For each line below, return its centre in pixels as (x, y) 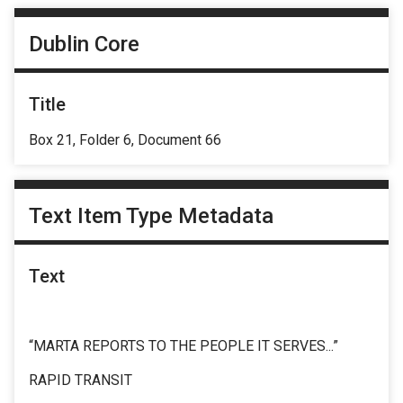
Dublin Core (84, 44)
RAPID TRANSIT (81, 381)
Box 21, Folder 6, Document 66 (125, 139)
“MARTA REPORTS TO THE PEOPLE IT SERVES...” (184, 346)
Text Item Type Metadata (151, 216)
